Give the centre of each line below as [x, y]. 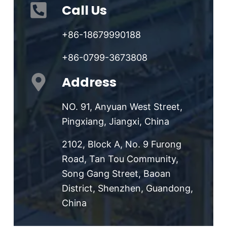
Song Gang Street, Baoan [116, 173]
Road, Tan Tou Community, [120, 159]
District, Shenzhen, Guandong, [127, 188]
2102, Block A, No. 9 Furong [121, 144]
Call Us [84, 10]
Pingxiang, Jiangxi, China [115, 121]
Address [89, 82]
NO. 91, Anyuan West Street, [122, 106]
